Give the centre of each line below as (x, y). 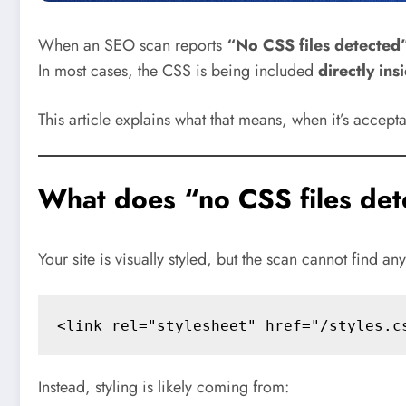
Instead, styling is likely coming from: (164, 387)
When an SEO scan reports (132, 45)
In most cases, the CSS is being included (178, 70)
